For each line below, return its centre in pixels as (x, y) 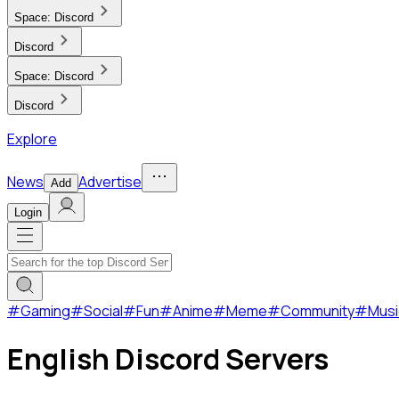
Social (103, 311)
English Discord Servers (168, 359)
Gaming (45, 311)
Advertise (110, 182)
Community (318, 311)
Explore (32, 139)
